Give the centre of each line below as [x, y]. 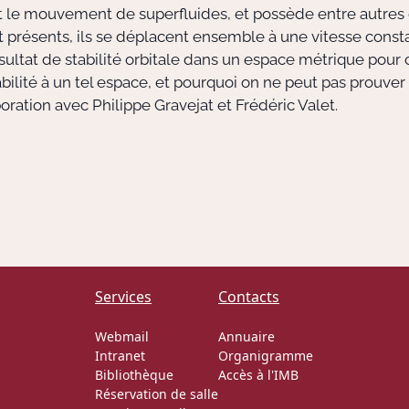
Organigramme [266, 356]
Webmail [122, 336]
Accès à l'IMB [258, 375]
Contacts [249, 297]
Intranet [120, 356]
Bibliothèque [134, 375]
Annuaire [246, 336]
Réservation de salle [157, 394]
